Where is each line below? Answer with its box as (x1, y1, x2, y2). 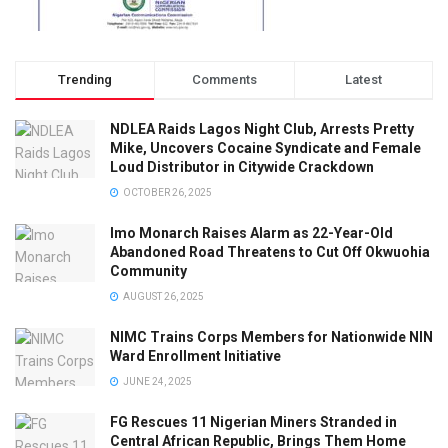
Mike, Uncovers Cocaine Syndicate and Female (110, 140, 421, 157)
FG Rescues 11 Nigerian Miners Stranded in (110, 414, 397, 431)
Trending (58, 72, 113, 88)
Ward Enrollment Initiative (110, 348, 281, 365)
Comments (191, 72, 257, 88)
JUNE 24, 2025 (121, 376, 192, 388)
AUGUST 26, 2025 (121, 291, 204, 303)
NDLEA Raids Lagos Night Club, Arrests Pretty (110, 121, 414, 138)
